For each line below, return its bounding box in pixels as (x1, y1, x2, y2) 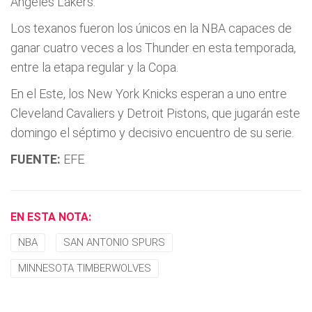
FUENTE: (10, 152, 61, 166)
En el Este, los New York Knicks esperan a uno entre (10, 86, 287, 101)
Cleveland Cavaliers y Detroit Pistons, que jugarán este (10, 106, 300, 120)
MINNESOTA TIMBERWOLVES (18, 262, 151, 274)
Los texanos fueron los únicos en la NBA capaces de (10, 21, 292, 36)
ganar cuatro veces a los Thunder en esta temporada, (10, 40, 296, 55)
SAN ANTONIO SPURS (63, 236, 165, 249)
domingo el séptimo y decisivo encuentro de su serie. (10, 125, 294, 140)
